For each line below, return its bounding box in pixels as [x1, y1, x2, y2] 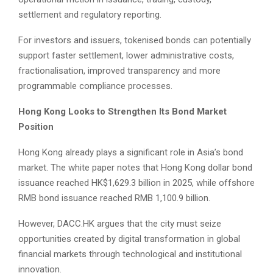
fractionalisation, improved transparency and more [18, 65, 221, 77]
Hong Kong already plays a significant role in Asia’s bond [18, 147, 243, 158]
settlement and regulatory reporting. [18, 9, 161, 21]
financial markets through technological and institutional [18, 249, 242, 260]
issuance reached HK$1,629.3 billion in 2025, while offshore [18, 177, 255, 189]
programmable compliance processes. [18, 80, 172, 92]
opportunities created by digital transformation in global [18, 233, 240, 245]
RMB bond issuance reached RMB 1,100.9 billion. [18, 193, 210, 204]
